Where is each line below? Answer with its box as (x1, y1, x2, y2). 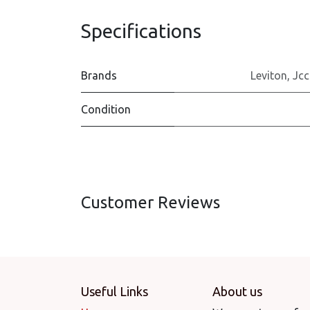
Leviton (250, 69, 287, 82)
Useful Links (81, 284, 148, 298)
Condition (81, 103, 131, 116)
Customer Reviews (81, 193, 220, 212)
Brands (81, 69, 117, 82)
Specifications (81, 20, 201, 42)
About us (212, 284, 262, 298)
